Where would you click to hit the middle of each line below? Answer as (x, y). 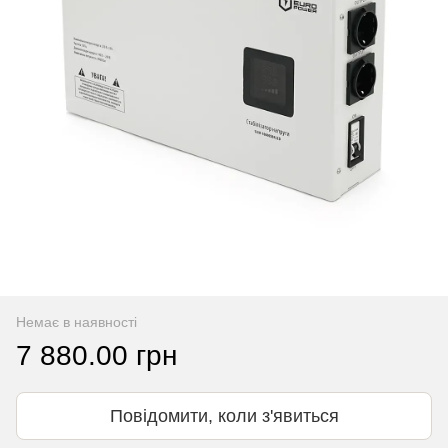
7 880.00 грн (96, 355)
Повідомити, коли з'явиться (224, 416)
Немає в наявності (76, 322)
